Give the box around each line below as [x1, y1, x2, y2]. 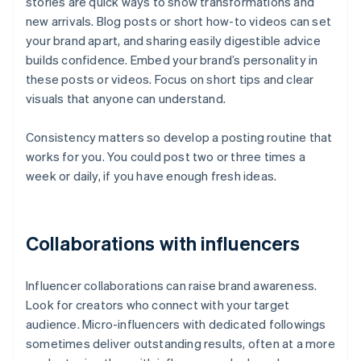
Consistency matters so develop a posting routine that [26, 129, 333, 146]
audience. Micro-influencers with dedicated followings [26, 316, 326, 333]
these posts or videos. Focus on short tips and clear [26, 71, 314, 88]
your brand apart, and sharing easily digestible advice [26, 32, 321, 49]
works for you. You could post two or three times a [26, 148, 306, 165]
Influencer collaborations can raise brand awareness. [26, 277, 317, 294]
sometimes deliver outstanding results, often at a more [26, 335, 335, 352]
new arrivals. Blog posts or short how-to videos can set [26, 13, 332, 30]
